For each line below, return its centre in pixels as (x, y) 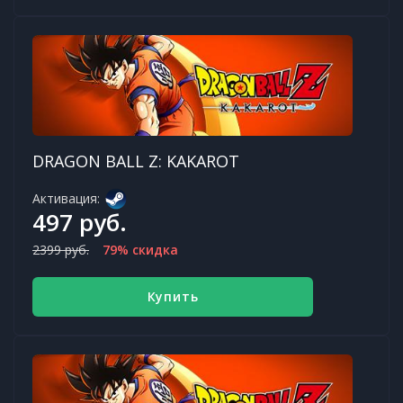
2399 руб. (61, 249)
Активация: (66, 198)
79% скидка (140, 249)
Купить (173, 296)
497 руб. (80, 222)
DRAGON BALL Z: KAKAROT (136, 161)
